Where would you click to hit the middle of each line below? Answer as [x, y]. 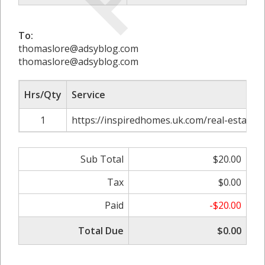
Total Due [101, 230]
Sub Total [102, 159]
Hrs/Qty [43, 94]
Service [88, 94]
